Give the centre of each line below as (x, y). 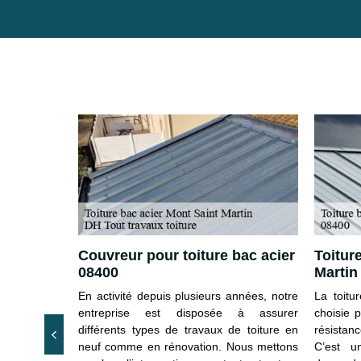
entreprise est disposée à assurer (188, 312)
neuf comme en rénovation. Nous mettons (188, 346)
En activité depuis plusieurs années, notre (188, 295)
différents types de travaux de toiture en (188, 329)
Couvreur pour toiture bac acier (187, 255)
